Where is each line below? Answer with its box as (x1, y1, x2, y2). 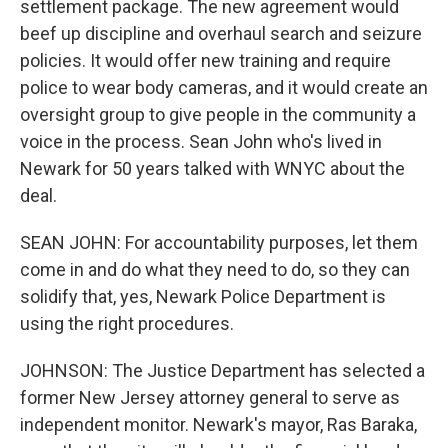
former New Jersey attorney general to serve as (20, 387, 400, 408)
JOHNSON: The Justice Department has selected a (20, 360, 425, 381)
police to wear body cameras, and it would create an (20, 77, 428, 98)
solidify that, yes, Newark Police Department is (20, 286, 386, 307)
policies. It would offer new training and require (20, 50, 391, 71)
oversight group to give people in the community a (20, 104, 416, 125)
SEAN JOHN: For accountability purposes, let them (20, 232, 418, 253)
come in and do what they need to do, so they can (20, 259, 410, 280)
